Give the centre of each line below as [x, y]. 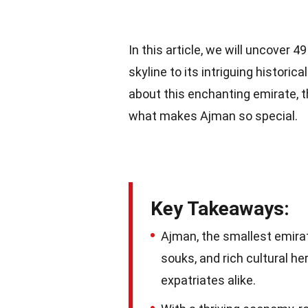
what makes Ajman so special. [213, 116]
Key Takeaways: [220, 209]
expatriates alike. [208, 280]
